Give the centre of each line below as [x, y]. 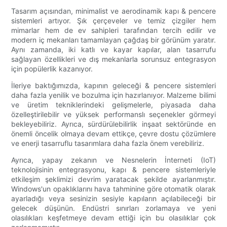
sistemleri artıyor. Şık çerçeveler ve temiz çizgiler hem [113, 21]
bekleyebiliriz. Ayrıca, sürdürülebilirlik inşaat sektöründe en [113, 124]
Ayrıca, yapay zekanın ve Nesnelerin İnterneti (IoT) [113, 160]
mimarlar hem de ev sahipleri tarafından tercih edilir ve [113, 30]
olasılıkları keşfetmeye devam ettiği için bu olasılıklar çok [113, 218]
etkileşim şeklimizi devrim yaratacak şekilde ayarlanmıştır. [113, 179]
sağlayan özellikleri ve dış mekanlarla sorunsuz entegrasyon [113, 59]
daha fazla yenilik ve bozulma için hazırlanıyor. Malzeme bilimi [113, 95]
